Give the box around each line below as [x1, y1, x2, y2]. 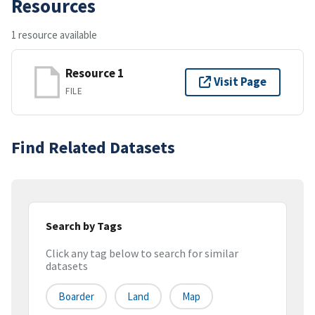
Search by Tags [46, 218, 122, 233]
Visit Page [214, 74, 266, 90]
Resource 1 [65, 65, 124, 82]
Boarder [58, 290, 94, 304]
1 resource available [11, 27, 97, 41]
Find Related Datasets [11, 136, 175, 158]
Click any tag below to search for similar [46, 246, 238, 261]
